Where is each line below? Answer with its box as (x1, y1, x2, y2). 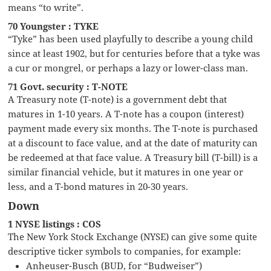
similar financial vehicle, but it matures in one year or (8, 165, 244, 178)
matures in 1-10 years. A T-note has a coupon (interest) (8, 107, 244, 120)
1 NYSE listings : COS (8, 217, 102, 230)
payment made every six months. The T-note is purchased (8, 122, 258, 134)
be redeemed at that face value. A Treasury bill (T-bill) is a (8, 151, 258, 163)
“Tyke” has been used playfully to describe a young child (8, 32, 253, 45)
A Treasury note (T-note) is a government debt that (8, 93, 227, 105)
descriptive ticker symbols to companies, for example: (8, 244, 241, 257)
